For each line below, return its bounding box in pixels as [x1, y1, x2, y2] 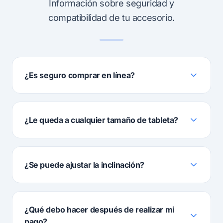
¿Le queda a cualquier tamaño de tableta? [24, 115, 178, 125]
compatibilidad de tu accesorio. [48, 12, 175, 23]
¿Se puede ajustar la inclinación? [24, 160, 144, 170]
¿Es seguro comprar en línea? [24, 70, 135, 80]
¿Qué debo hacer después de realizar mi [24, 205, 174, 215]
